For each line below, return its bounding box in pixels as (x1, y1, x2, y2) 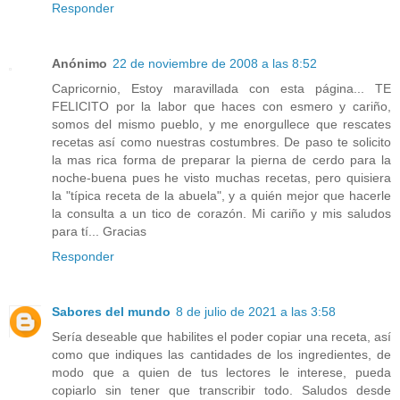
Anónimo (52, 55, 107, 71)
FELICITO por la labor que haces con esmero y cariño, (52, 98, 391, 113)
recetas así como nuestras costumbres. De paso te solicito (52, 134, 391, 149)
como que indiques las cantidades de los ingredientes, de (52, 346, 391, 362)
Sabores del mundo (52, 304, 171, 319)
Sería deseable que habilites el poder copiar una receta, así (52, 329, 391, 344)
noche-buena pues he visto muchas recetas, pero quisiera (52, 170, 391, 185)
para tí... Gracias (52, 223, 146, 238)
